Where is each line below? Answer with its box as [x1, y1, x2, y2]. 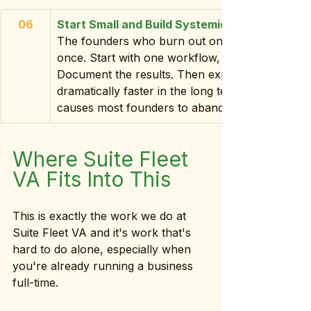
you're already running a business [12, 259, 196, 273]
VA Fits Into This [12, 167, 171, 192]
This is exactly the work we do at [12, 209, 190, 223]
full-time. [12, 276, 58, 289]
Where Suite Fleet [12, 146, 194, 171]
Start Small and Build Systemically [57, 17, 246, 31]
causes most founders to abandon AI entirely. [57, 101, 298, 115]
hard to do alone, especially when [12, 242, 194, 256]
